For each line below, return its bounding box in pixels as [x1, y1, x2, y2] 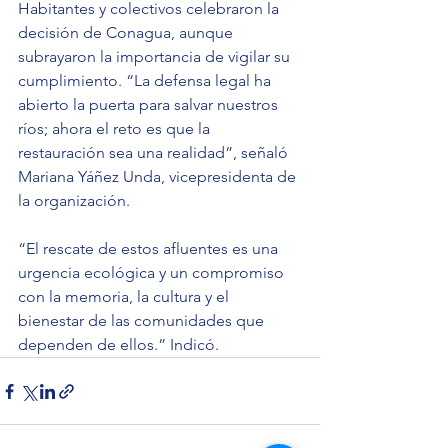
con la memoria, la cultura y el [18, 287, 233, 307]
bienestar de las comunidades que [18, 311, 268, 331]
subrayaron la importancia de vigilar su [18, 47, 294, 67]
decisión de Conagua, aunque [18, 23, 237, 43]
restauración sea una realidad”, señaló [18, 143, 292, 163]
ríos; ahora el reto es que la [18, 119, 214, 139]
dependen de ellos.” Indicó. [18, 335, 219, 355]
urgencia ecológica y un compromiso [18, 263, 288, 283]
